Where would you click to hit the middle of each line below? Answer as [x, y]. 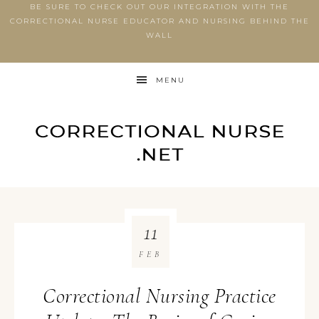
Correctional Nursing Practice [159, 296]
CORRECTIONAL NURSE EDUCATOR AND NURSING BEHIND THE [159, 21]
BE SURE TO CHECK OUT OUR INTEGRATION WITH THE [159, 7]
